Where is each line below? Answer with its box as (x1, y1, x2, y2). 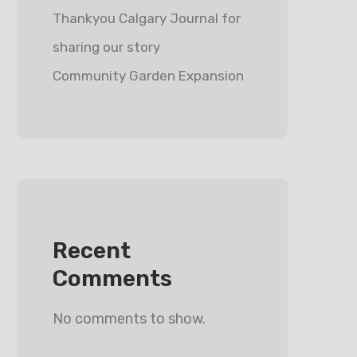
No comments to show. (53, 310, 206, 328)
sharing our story (53, 39, 160, 55)
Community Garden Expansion (53, 68, 244, 84)
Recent (53, 237, 131, 264)
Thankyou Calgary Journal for (53, 10, 241, 26)
